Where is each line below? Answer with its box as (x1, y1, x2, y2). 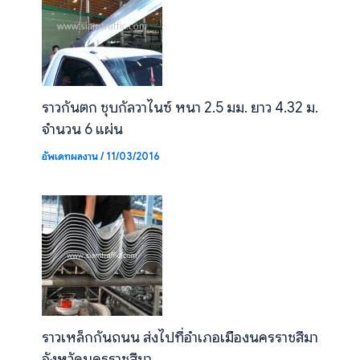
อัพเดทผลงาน (41, 149, 98, 163)
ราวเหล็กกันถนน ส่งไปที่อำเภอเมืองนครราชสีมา (41, 327, 318, 346)
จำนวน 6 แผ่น (41, 120, 123, 139)
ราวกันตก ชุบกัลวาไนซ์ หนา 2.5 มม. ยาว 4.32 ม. (41, 98, 318, 117)
